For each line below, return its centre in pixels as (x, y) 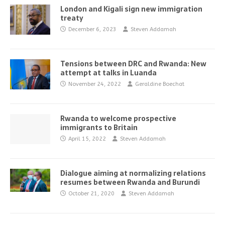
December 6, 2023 (92, 29)
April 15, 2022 (87, 139)
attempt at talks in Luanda (108, 73)
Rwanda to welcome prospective (118, 119)
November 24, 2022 (95, 84)
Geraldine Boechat (160, 84)
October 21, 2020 (91, 194)
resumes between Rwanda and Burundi (130, 182)
